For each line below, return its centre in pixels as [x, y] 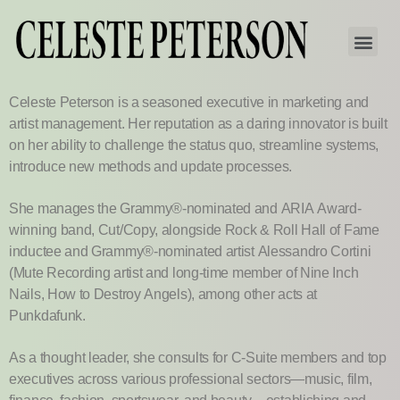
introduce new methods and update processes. [151, 167]
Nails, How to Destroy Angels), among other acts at [163, 295]
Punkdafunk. [47, 316]
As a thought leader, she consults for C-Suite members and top [198, 358]
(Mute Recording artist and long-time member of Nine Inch [184, 273]
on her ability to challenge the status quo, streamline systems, [194, 146]
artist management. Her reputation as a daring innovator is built [198, 124]
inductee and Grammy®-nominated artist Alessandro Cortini [190, 252]
